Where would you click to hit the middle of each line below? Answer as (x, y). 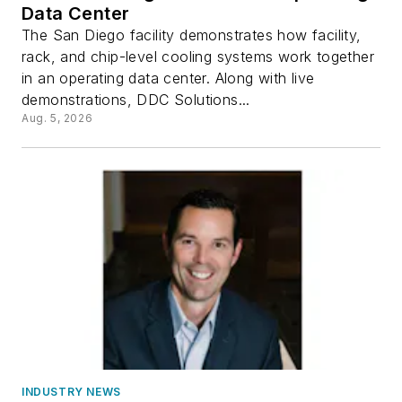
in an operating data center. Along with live (168, 79)
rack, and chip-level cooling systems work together (198, 57)
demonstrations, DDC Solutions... (136, 100)
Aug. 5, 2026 (57, 118)
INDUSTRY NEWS (71, 391)
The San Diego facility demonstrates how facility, (192, 35)
